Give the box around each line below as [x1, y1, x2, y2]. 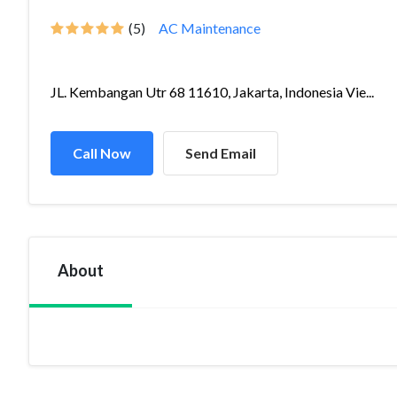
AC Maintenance [159, 19, 261, 36]
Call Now [73, 144, 131, 161]
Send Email [185, 144, 256, 161]
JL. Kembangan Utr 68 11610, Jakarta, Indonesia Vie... [51, 83, 374, 100]
